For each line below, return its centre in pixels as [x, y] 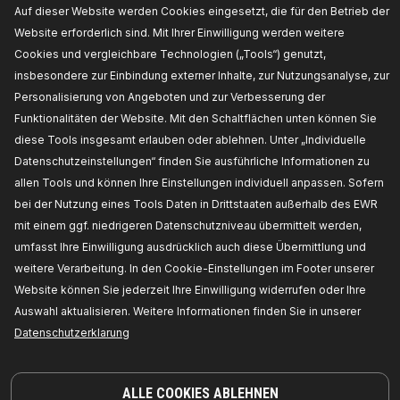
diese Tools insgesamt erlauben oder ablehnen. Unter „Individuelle [190, 140]
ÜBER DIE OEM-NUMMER [94, 46]
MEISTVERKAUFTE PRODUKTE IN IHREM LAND [158, 126]
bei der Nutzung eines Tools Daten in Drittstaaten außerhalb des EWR [196, 204]
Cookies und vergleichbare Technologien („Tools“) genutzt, [170, 54]
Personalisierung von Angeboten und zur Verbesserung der [170, 97]
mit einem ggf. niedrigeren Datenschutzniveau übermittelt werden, [188, 225]
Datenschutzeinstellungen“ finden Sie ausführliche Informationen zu [192, 161]
